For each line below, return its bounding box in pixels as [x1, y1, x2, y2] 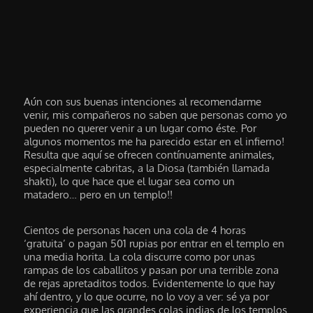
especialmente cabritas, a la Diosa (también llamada [24, 161, 270, 175]
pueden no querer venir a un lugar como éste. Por [24, 121, 257, 135]
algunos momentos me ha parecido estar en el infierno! [24, 134, 285, 148]
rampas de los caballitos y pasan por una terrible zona [24, 263, 279, 277]
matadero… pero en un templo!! [24, 187, 173, 201]
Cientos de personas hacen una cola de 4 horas [24, 224, 247, 238]
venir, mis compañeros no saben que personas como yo [24, 108, 288, 122]
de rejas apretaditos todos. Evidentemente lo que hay [24, 277, 275, 291]
